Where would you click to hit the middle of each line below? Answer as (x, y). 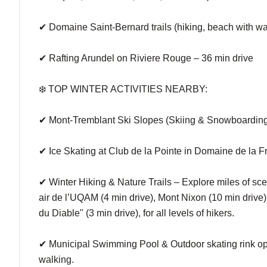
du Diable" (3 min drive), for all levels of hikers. (136, 213)
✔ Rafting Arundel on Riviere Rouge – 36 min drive (146, 58)
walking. (56, 260)
